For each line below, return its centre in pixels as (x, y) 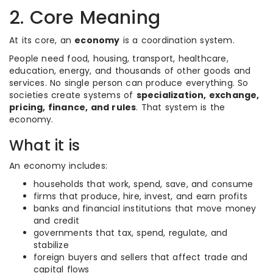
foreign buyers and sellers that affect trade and (141, 257)
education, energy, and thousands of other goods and (130, 71)
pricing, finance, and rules (73, 107)
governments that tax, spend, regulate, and (131, 233)
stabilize (51, 245)
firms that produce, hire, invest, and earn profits (140, 196)
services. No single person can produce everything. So (129, 83)
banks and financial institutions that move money (145, 208)
